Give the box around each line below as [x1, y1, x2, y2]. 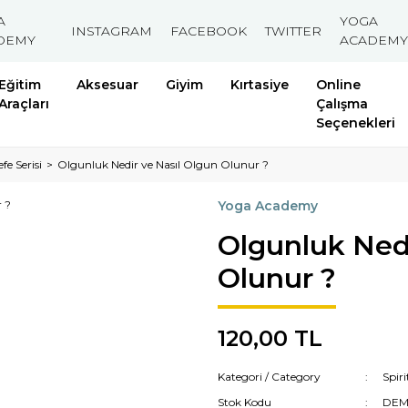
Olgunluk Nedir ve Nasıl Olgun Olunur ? [57, 158, 269, 171]
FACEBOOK [170, 22, 248, 39]
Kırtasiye [229, 76, 289, 93]
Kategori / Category [218, 370, 321, 383]
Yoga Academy [218, 198, 318, 214]
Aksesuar [76, 76, 138, 93]
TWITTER [265, 22, 322, 39]
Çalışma [315, 96, 368, 112]
